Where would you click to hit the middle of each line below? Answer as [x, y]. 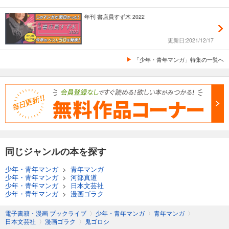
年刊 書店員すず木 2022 [114, 16]
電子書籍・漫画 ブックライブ [46, 213]
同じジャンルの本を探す [56, 151]
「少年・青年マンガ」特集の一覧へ [179, 60]
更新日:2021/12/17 [191, 40]
